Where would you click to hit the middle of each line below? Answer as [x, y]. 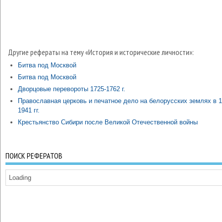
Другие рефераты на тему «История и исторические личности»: [101, 52]
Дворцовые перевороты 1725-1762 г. [72, 89]
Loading [20, 178]
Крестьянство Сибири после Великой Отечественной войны [108, 122]
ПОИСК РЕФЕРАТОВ [34, 156]
